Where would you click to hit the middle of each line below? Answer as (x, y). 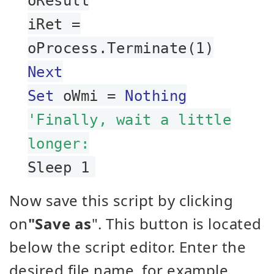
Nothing (156, 96)
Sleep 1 (59, 168)
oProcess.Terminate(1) (121, 48)
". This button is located (176, 224)
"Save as (60, 224)
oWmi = (90, 96)
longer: (59, 144)
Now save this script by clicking (121, 200)
